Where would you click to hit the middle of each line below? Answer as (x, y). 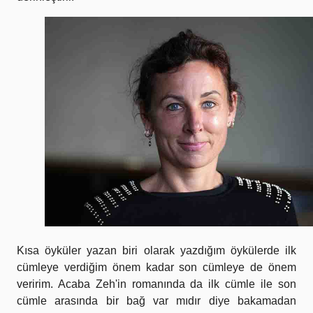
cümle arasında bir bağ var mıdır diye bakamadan (156, 301)
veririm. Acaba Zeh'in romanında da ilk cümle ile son (156, 284)
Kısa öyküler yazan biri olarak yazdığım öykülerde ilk (156, 251)
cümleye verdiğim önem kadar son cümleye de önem (156, 268)
